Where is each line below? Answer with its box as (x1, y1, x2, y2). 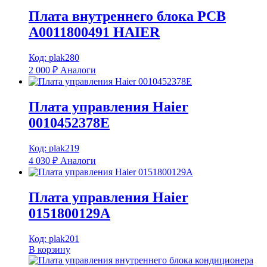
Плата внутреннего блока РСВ (29, 8, 226, 24)
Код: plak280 (29, 52, 79, 63)
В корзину (29, 244, 70, 254)
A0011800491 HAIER (29, 24, 160, 41)
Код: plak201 (29, 233, 79, 244)
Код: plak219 (29, 143, 79, 154)
